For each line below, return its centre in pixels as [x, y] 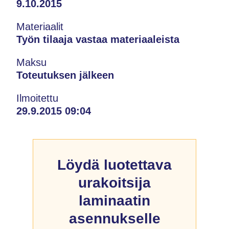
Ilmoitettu [37, 98]
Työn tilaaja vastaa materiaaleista [98, 39]
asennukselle [114, 218]
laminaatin [114, 200]
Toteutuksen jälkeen [65, 75]
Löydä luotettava [114, 165]
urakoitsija [114, 182]
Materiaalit [40, 26]
